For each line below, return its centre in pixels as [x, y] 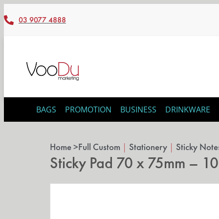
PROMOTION [88, 109]
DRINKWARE [188, 109]
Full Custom [99, 147]
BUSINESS [139, 109]
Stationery [148, 147]
